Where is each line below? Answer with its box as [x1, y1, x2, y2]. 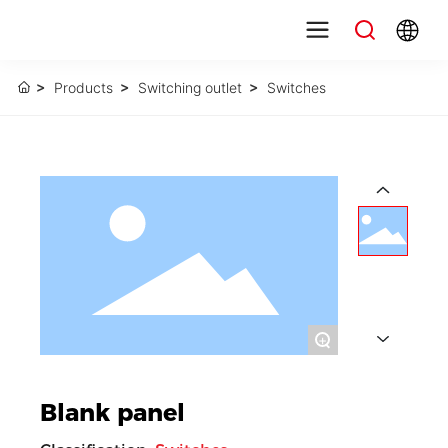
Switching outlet [137, 79, 242, 96]
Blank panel [40, 397, 185, 427]
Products [53, 79, 113, 96]
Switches [266, 79, 326, 96]
